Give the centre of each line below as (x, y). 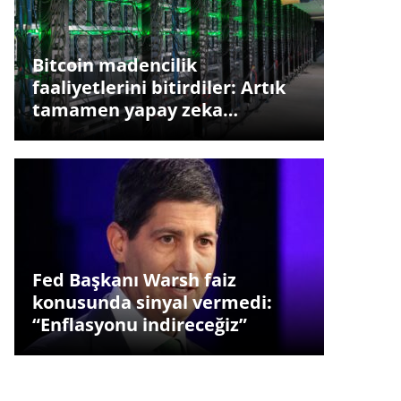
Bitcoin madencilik (114, 65)
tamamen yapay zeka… (135, 110)
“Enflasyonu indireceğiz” (139, 325)
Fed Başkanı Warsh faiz (134, 280)
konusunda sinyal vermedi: (152, 303)
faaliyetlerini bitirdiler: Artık (158, 88)
